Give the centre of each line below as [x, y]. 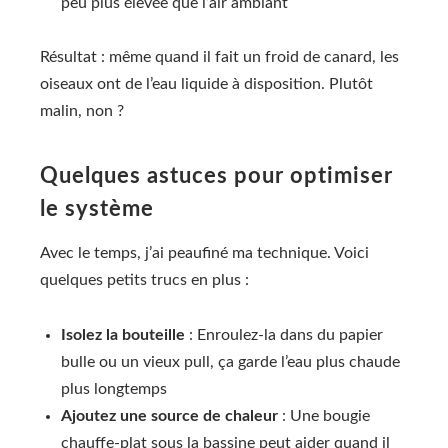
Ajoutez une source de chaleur [169, 415]
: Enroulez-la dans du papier [284, 334]
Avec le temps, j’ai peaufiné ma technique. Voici [204, 253]
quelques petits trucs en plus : [144, 280]
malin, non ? [82, 111]
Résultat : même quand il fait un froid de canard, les [219, 57]
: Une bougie [324, 415]
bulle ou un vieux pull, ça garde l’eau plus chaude [230, 361]
